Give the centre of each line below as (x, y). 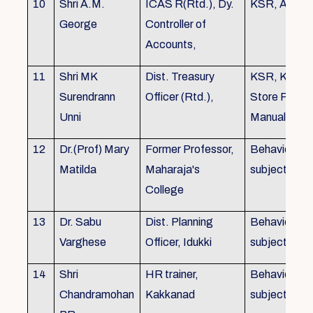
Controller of (176, 24)
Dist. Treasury (180, 77)
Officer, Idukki (179, 242)
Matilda (78, 170)
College (165, 190)
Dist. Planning (180, 222)
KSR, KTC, (279, 77)
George (79, 24)
